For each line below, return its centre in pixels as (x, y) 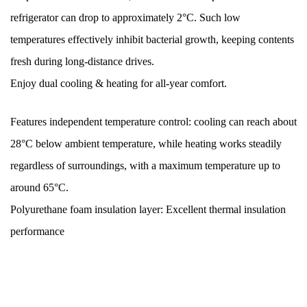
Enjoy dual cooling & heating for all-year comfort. (119, 83)
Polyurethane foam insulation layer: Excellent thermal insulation (148, 209)
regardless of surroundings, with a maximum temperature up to (145, 165)
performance (37, 231)
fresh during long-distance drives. (82, 61)
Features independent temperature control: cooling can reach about (153, 121)
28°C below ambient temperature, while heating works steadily (146, 143)
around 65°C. (39, 187)
